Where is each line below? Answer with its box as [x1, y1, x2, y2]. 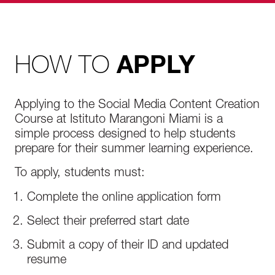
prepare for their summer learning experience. [15, 144, 254, 156]
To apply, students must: [15, 168, 145, 180]
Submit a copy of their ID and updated [27, 240, 228, 252]
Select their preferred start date [27, 216, 189, 228]
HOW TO [15, 50, 117, 78]
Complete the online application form [27, 192, 221, 204]
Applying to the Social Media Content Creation [15, 99, 260, 112]
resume [27, 255, 66, 267]
